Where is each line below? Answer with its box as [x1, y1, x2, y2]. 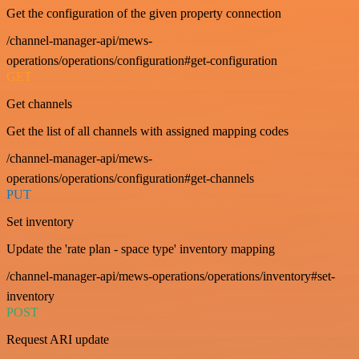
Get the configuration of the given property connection [6, 6, 281, 20]
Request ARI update [6, 332, 109, 346]
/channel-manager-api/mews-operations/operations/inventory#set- [6, 268, 335, 283]
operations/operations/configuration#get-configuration [6, 53, 277, 67]
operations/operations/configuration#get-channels [6, 171, 254, 185]
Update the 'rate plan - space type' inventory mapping [6, 241, 275, 256]
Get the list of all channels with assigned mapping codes [6, 123, 288, 138]
